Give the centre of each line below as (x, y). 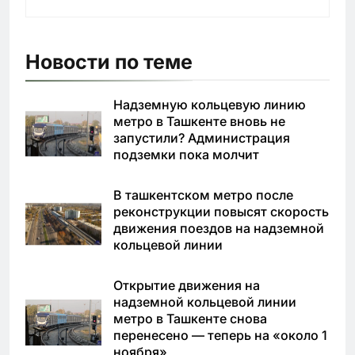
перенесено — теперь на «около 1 (220, 335)
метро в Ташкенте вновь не (199, 121)
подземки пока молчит (186, 154)
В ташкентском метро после (203, 195)
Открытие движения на (187, 285)
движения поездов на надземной (219, 228)
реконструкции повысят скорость (221, 211)
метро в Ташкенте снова (190, 318)
